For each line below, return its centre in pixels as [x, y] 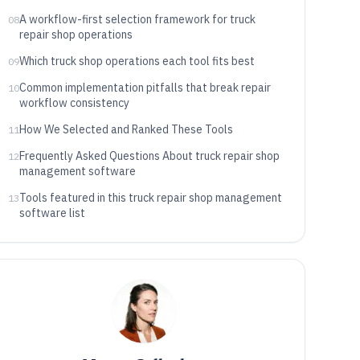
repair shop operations [76, 35]
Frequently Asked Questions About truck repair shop [149, 156]
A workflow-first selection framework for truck [137, 19]
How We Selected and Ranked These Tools [126, 129]
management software [77, 171]
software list [52, 213]
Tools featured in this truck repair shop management [150, 198]
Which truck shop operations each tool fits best [137, 61]
